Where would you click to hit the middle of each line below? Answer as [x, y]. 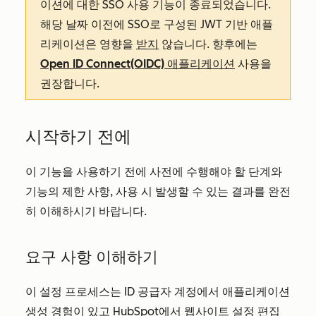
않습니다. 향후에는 [208, 44]
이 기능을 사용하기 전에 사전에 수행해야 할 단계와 [154, 172]
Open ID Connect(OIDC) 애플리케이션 [138, 64]
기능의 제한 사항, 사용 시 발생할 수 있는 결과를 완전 [158, 192]
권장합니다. [70, 84]
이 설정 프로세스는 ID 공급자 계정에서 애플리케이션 [158, 292]
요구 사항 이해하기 [92, 257]
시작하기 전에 [78, 136]
